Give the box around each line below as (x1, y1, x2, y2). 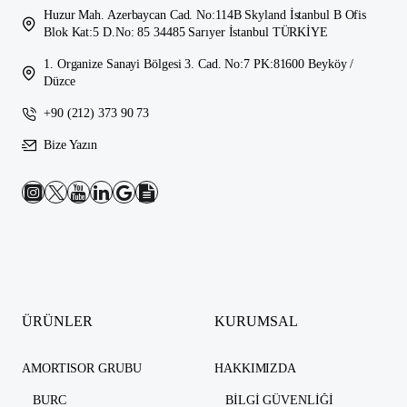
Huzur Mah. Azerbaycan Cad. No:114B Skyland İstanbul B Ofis (44, 8, 367, 23)
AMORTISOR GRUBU (22, 362, 142, 376)
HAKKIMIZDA (214, 362, 296, 376)
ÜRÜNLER (22, 313, 93, 330)
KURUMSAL (214, 313, 298, 330)
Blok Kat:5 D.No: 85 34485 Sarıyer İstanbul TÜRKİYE (44, 25, 328, 40)
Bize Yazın (44, 138, 97, 153)
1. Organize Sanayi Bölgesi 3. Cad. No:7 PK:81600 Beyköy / (44, 57, 354, 72)
